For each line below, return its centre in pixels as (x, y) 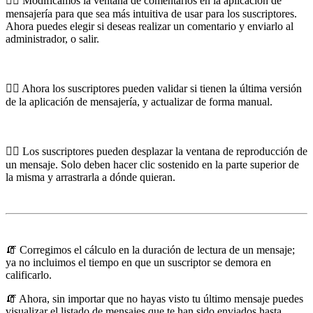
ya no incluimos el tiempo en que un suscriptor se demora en (138, 262)
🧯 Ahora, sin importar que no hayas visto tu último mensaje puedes (154, 298)
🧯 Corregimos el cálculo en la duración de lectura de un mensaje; (150, 249)
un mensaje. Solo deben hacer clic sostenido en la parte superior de (152, 164)
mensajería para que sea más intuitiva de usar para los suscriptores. (151, 13)
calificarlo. (29, 275)
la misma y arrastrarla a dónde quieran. (90, 177)
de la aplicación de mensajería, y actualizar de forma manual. (139, 101)
